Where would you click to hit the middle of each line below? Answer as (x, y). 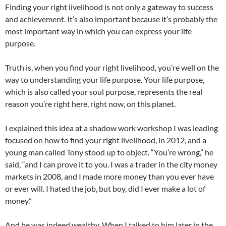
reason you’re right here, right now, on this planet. (90, 104)
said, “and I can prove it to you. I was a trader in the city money (111, 164)
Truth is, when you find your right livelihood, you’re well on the (112, 67)
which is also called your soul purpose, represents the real (104, 92)
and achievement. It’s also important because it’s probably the (111, 19)
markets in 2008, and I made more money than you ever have (109, 176)
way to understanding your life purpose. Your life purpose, (105, 79)
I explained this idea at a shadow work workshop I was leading (111, 128)
